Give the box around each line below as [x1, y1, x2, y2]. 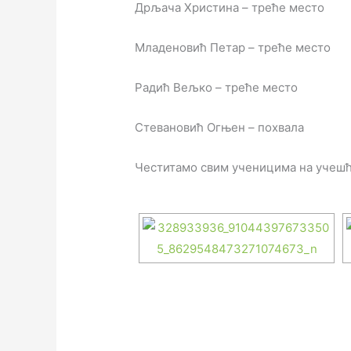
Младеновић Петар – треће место [135, 40, 331, 56]
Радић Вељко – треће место [135, 80, 299, 96]
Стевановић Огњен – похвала [135, 120, 305, 136]
